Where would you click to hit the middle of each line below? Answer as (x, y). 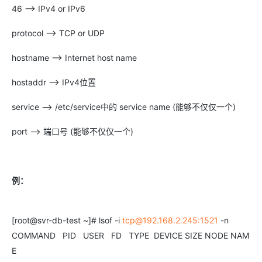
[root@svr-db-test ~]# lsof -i (67, 220)
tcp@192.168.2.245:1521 (170, 220)
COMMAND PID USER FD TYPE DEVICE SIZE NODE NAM (130, 235)
